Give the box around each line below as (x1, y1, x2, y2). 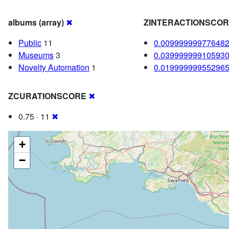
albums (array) (8, 16, 64, 29)
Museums (18, 49, 54, 61)
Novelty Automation (18, 61, 89, 74)
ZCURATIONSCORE (8, 90, 86, 102)
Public (18, 37, 41, 49)
